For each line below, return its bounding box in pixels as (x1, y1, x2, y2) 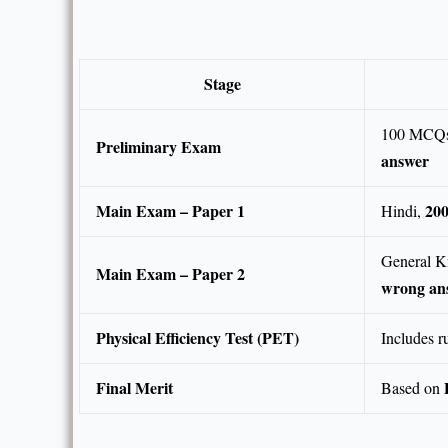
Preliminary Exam (96, 135, 221, 159)
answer (381, 149, 429, 173)
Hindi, (381, 200, 425, 222)
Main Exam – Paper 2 (96, 262, 245, 286)
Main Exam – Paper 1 (96, 199, 245, 223)
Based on (381, 377, 444, 399)
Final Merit (96, 376, 173, 400)
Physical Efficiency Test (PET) (96, 326, 299, 350)
